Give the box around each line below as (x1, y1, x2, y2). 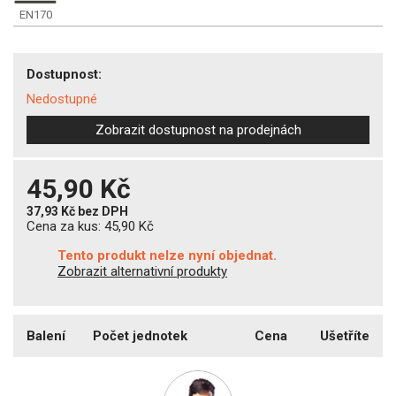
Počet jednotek (93, 327, 187, 344)
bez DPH (78, 203, 128, 218)
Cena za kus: (27, 217, 104, 234)
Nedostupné (27, 90, 97, 107)
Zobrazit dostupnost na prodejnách (95, 121, 301, 138)
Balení (27, 327, 65, 344)
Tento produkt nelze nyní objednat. (57, 247, 277, 263)
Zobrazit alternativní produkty (57, 263, 227, 279)
